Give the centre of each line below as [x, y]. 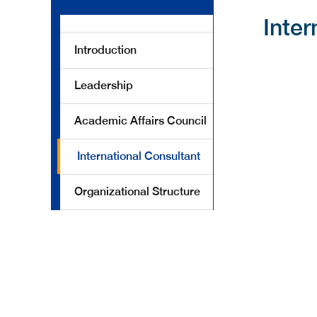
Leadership [104, 85]
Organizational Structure [137, 191]
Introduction [105, 50]
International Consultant [139, 156]
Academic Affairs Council [140, 121]
